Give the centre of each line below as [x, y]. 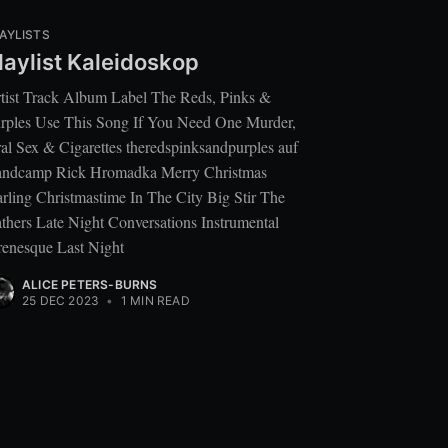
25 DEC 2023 [61, 300]
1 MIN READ [153, 300]
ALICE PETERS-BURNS [90, 284]
